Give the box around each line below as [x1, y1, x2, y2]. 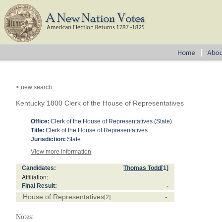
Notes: [16, 213, 34, 221]
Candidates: [22, 165, 56, 171]
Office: [31, 118, 50, 125]
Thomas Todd [123, 165, 162, 171]
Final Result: [22, 182, 57, 189]
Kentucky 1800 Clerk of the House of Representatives [16, 99, 184, 107]
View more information [31, 148, 92, 155]
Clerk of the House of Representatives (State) [51, 118, 172, 125]
